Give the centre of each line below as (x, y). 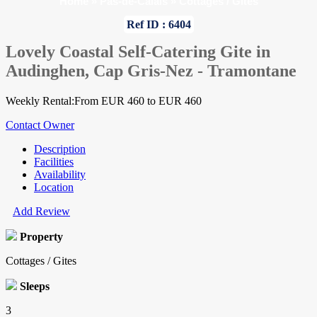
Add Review (41, 212)
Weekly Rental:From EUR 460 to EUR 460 (104, 101)
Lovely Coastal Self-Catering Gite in (138, 52)
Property (41, 237)
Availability (60, 175)
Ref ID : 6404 (158, 24)
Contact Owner (40, 125)
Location (54, 188)
